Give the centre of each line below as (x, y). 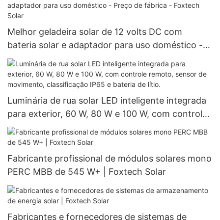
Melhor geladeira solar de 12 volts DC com (95, 32)
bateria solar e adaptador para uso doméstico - (105, 45)
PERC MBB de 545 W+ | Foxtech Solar (87, 172)
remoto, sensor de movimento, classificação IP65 (110, 127)
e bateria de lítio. (42, 140)
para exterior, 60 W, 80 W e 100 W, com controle (107, 113)
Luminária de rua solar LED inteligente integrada (107, 100)
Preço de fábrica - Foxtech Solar (75, 58)
